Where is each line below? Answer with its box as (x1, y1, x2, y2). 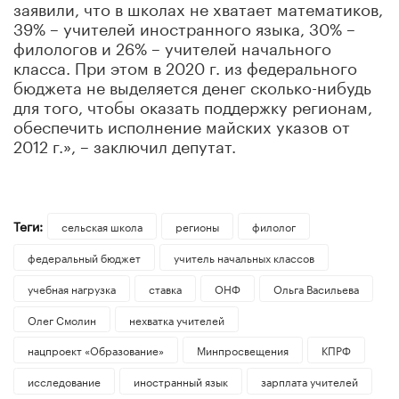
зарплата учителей (260, 372, 358, 390)
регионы (175, 216, 219, 234)
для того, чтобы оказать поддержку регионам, (13, 92, 372, 118)
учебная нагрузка (28, 279, 116, 297)
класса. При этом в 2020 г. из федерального (13, 53, 357, 78)
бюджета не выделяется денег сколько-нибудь (13, 72, 371, 98)
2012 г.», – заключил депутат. (13, 131, 236, 157)
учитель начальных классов (173, 248, 314, 265)
